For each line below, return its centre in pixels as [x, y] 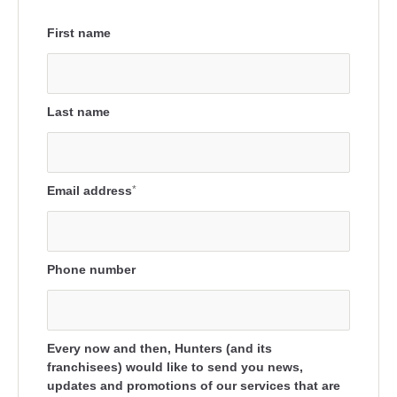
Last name [78, 112]
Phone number [91, 269]
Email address [90, 191]
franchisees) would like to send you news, [175, 367]
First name [79, 33]
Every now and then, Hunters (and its [160, 348]
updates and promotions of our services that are [194, 385]
